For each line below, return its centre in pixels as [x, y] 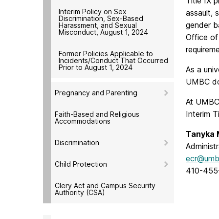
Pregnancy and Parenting [96, 92]
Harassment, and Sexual [98, 25]
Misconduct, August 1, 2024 [103, 32]
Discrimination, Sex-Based [101, 18]
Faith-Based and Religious [97, 114]
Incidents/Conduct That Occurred [113, 60]
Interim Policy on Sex [93, 11]
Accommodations [83, 121]
